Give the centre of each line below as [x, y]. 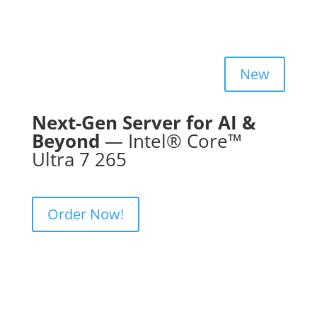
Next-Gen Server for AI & [144, 122]
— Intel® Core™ [171, 141]
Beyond [65, 141]
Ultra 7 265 [79, 159]
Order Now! [85, 214]
